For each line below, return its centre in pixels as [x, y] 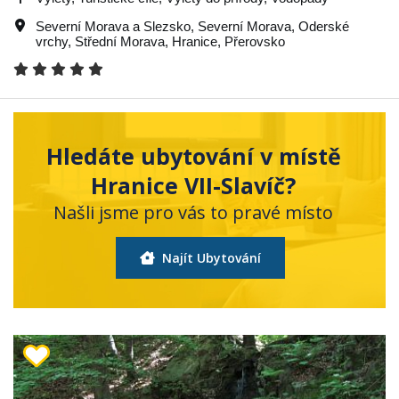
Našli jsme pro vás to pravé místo [193, 212]
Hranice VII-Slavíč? [193, 185]
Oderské [324, 26]
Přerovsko [255, 41]
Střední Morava [120, 41]
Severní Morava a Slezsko [113, 26]
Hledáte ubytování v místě [193, 155]
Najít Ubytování [209, 257]
